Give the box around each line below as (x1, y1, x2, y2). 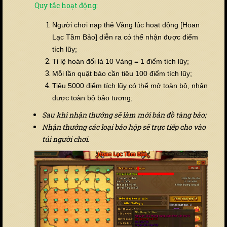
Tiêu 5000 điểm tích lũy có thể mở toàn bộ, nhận (52, 81, 208, 90)
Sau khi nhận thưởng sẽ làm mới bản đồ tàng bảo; (42, 109, 206, 120)
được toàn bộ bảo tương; (52, 93, 133, 102)
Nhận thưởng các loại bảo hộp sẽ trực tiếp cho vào (42, 122, 206, 132)
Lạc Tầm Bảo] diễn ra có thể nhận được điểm (52, 32, 198, 41)
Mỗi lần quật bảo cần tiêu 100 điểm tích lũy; (52, 69, 192, 78)
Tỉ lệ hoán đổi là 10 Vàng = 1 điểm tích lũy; (52, 57, 189, 65)
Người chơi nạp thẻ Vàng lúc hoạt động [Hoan (52, 20, 200, 29)
